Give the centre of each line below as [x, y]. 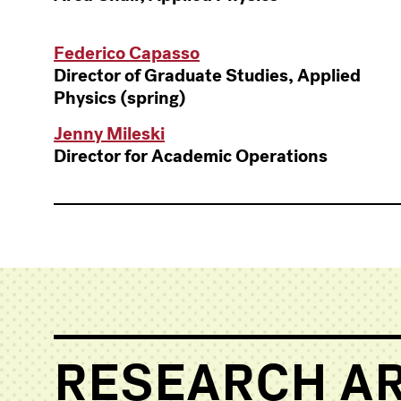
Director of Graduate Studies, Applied [207, 76]
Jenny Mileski [109, 134]
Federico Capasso [127, 53]
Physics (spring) [120, 98]
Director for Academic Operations [191, 156]
